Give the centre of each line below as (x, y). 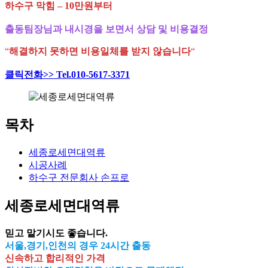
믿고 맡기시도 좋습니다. (56, 233)
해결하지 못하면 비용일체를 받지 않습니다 (100, 51)
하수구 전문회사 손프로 (79, 178)
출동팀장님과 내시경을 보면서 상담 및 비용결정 (106, 29)
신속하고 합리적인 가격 (55, 258)
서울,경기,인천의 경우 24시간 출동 (78, 246)
